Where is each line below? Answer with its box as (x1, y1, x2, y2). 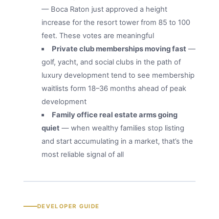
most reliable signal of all (42, 150, 124, 159)
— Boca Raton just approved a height (42, 5, 168, 14)
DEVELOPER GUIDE (37, 202, 100, 210)
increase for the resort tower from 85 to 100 (42, 18, 191, 27)
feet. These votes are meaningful (42, 31, 154, 41)
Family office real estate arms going (51, 110, 177, 120)
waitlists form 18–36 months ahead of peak (42, 84, 187, 93)
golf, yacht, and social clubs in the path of (42, 58, 181, 67)
